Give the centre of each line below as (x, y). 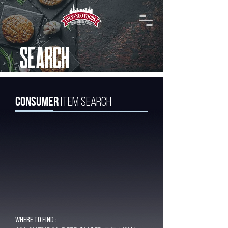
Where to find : (36, 220)
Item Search (86, 103)
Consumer (38, 101)
